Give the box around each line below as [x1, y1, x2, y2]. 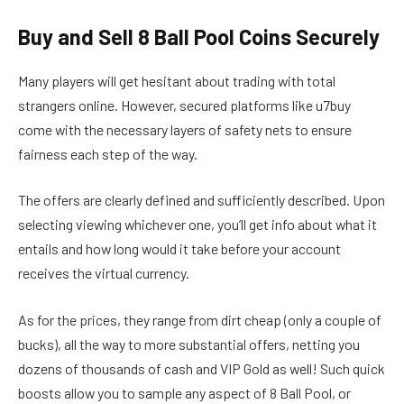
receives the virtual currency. [18, 264, 189, 282]
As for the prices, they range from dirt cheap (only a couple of [18, 310, 381, 328]
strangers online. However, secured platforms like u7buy [18, 96, 351, 114]
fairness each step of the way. [18, 144, 197, 162]
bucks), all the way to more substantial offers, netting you [18, 335, 360, 353]
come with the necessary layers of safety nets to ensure [18, 120, 352, 138]
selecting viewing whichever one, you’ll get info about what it [18, 216, 377, 234]
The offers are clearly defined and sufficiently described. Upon [18, 191, 385, 209]
